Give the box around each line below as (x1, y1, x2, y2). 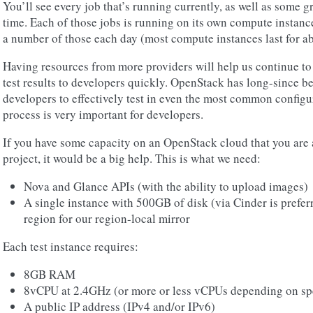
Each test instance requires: (3, 238, 138, 254)
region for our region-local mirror (24, 210, 190, 226)
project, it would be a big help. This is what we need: (3, 150, 261, 166)
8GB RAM (24, 266, 75, 282)
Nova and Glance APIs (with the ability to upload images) (24, 178, 308, 194)
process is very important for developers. (3, 106, 203, 122)
